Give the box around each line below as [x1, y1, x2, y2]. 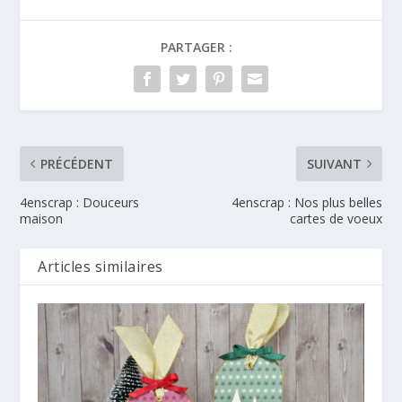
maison [20, 209, 64, 227]
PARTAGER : [161, 38, 232, 56]
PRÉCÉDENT [40, 154, 114, 172]
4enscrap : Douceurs [20, 193, 140, 211]
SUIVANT [306, 154, 362, 172]
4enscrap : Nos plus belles [231, 193, 382, 211]
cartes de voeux [289, 209, 382, 227]
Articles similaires [38, 256, 163, 276]
